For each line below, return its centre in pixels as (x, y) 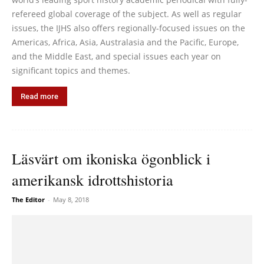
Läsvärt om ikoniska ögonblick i (111, 159)
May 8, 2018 (71, 200)
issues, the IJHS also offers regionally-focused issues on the (128, 28)
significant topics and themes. (71, 71)
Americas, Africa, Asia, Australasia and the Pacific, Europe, (125, 42)
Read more (39, 97)
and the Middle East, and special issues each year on (116, 57)
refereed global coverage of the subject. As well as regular (127, 14)
